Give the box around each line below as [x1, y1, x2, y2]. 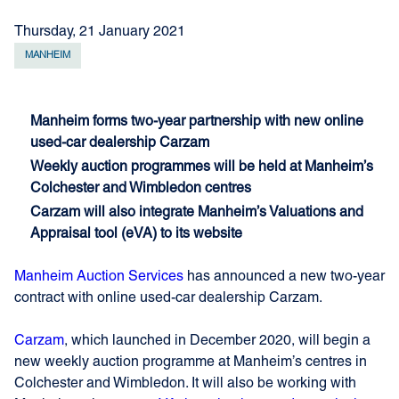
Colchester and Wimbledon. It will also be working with [14, 377, 356, 391]
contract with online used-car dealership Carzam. [14, 291, 322, 305]
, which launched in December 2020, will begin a [64, 334, 370, 348]
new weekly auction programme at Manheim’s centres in [14, 355, 367, 370]
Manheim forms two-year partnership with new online [30, 115, 363, 129]
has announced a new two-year [183, 270, 385, 284]
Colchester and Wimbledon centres [30, 182, 251, 196]
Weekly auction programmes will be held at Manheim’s [30, 160, 373, 175]
